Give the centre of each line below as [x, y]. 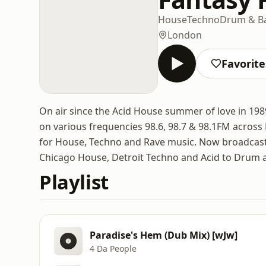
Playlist [74, 182]
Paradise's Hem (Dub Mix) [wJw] [164, 235]
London [185, 35]
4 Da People [113, 248]
